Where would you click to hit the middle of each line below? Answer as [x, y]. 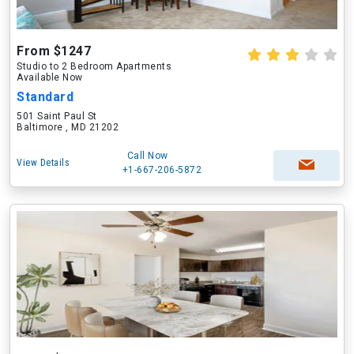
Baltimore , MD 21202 [68, 127]
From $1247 [54, 51]
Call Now [147, 156]
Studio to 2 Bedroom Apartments [94, 66]
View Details [43, 163]
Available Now [50, 77]
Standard [45, 97]
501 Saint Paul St [57, 116]
